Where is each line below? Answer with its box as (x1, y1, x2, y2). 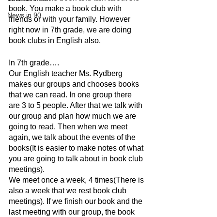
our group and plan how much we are (9, 112, 138, 120)
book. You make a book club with (9, 4, 124, 13)
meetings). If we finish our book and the (9, 197, 144, 205)
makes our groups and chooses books (9, 80, 141, 88)
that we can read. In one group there (9, 91, 134, 99)
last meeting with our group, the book (9, 208, 137, 216)
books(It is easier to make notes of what (9, 144, 145, 152)
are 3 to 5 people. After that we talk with (9, 101, 144, 109)
